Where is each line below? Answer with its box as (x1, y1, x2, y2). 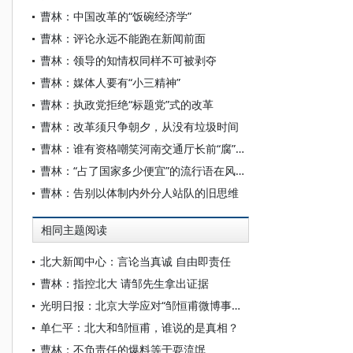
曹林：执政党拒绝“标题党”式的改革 (40, 97, 214, 112)
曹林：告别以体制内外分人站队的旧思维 (40, 185, 239, 200)
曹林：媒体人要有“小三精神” (40, 75, 180, 90)
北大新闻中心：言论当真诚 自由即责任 (40, 254, 231, 269)
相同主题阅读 (41, 224, 107, 236)
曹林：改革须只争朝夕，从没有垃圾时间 (40, 119, 239, 134)
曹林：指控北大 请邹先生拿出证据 (40, 276, 209, 291)
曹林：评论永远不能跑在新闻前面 (40, 31, 206, 46)
